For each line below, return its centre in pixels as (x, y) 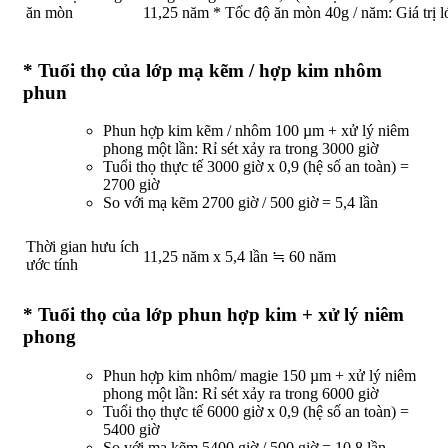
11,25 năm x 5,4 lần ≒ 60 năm (239, 257)
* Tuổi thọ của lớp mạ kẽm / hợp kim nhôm (202, 70)
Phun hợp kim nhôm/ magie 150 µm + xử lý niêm (259, 375)
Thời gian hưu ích (82, 247)
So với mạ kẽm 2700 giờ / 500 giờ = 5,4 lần (240, 203)
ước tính (52, 265)
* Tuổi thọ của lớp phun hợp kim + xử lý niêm (213, 315)
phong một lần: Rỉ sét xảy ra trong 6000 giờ (240, 393)
